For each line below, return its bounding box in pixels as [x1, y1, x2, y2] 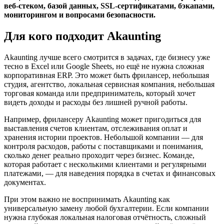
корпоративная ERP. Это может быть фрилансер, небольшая [4, 70, 209, 79]
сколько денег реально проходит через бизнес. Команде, [4, 150, 194, 159]
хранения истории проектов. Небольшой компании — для [4, 132, 203, 141]
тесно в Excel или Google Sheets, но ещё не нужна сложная [4, 61, 204, 70]
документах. [4, 177, 46, 186]
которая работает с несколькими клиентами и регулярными [4, 159, 206, 168]
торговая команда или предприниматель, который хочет [4, 88, 195, 97]
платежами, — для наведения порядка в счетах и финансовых [4, 168, 215, 177]
